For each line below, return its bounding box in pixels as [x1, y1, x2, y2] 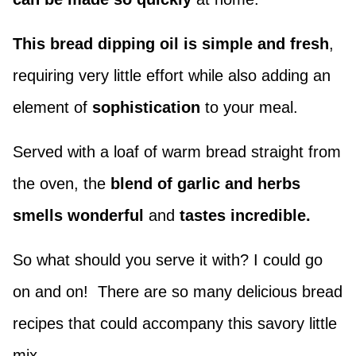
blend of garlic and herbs [106, 174, 300, 192]
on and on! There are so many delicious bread [13, 282, 342, 300]
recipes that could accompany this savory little [13, 314, 337, 332]
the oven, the [13, 174, 106, 192]
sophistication [92, 98, 200, 116]
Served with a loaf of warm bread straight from [13, 142, 341, 161]
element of [13, 98, 92, 116]
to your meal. [200, 98, 298, 116]
